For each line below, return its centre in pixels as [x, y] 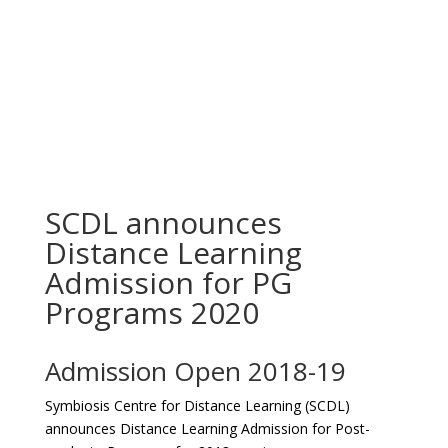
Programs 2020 [151, 312]
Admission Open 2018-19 [195, 371]
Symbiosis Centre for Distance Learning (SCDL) [197, 405]
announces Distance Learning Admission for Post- [207, 428]
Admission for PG [168, 282]
